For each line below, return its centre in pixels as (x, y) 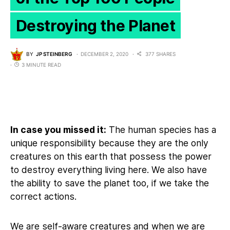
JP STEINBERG (54, 54)
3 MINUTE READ (41, 64)
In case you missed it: (58, 129)
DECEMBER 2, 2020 (104, 54)
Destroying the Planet (95, 25)
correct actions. (43, 196)
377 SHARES (160, 54)
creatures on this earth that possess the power (111, 156)
